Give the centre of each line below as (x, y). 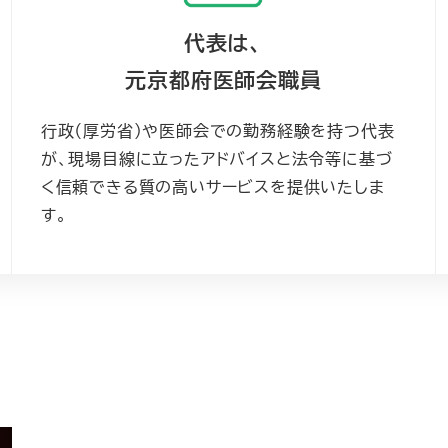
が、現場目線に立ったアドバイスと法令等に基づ (216, 158)
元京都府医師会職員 (223, 79)
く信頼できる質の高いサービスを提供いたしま (212, 186)
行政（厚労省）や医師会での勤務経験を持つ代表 (217, 130)
